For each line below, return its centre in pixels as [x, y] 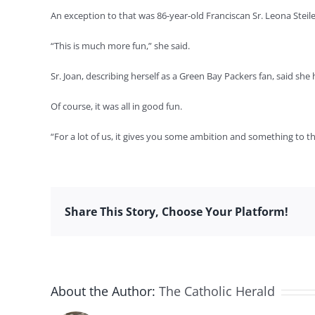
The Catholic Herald [217, 291]
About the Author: [105, 291]
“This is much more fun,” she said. [120, 46]
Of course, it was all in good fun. [116, 106]
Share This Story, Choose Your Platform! [176, 211]
